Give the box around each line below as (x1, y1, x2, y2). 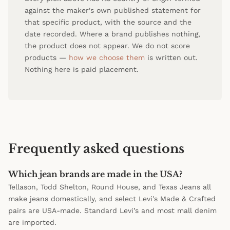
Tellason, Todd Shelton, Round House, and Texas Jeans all (8, 183, 211, 191)
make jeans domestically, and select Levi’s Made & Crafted (8, 195, 216, 203)
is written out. (145, 53, 198, 62)
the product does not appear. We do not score (25, 42, 190, 50)
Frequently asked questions (8, 141, 184, 157)
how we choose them (69, 53, 145, 62)
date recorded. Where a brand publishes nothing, (25, 30, 200, 39)
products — (25, 53, 69, 62)
